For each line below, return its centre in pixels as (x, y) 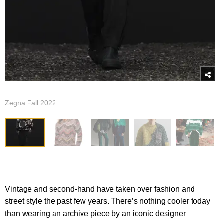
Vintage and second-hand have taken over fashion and (100, 189)
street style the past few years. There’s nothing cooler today (108, 201)
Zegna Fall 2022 (30, 103)
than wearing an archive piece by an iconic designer (95, 214)
